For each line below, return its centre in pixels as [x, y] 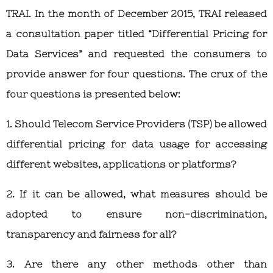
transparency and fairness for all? [91, 234]
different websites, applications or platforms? [121, 164]
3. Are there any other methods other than [136, 264]
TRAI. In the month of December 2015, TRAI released [136, 13]
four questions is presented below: [93, 94]
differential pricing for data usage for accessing [136, 144]
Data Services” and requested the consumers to [136, 53]
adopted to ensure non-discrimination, [136, 214]
